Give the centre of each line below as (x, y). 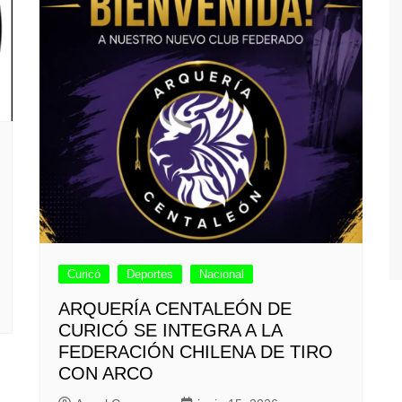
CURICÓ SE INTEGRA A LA (170, 331)
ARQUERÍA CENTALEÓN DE (175, 309)
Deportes (150, 275)
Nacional (222, 275)
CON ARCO (106, 374)
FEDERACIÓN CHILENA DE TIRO (196, 352)
